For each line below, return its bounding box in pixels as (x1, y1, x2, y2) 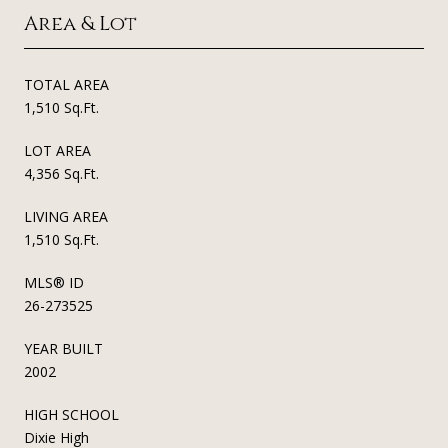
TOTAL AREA (24, 75, 109, 95)
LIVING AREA (24, 207, 108, 227)
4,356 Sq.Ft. (24, 164, 99, 184)
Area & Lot (24, 10, 137, 38)
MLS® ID (24, 273, 84, 293)
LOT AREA (24, 141, 91, 161)
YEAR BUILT (24, 339, 103, 359)
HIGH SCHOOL (24, 405, 119, 425)
